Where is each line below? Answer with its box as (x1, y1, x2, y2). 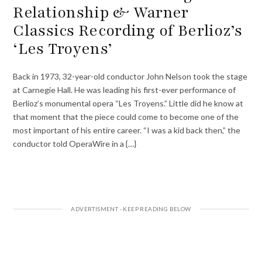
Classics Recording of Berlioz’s (13, 19, 243, 41)
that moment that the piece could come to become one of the (13, 111, 239, 122)
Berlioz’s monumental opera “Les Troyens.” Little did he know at (13, 98, 244, 108)
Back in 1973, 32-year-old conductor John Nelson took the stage (13, 71, 248, 81)
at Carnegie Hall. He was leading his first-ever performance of (13, 84, 236, 95)
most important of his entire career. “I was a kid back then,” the (13, 125, 241, 135)
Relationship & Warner (13, 1, 189, 23)
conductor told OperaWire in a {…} (13, 138, 137, 149)
